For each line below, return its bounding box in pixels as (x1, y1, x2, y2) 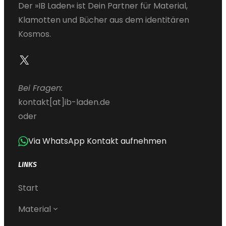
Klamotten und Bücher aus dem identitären (18, 14, 189, 26)
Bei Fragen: (18, 82, 63, 94)
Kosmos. (18, 28, 51, 40)
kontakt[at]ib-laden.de (18, 96, 110, 108)
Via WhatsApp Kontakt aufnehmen (28, 135, 166, 147)
